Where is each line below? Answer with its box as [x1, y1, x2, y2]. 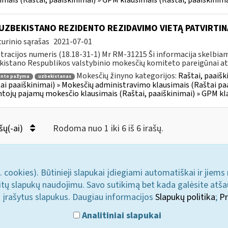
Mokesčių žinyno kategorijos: [76, 70, 178, 81]
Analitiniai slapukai [80, 209, 162, 222]
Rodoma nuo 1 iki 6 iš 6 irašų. [52, 122, 163, 135]
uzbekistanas [38, 73, 71, 80]
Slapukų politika [155, 191, 215, 204]
